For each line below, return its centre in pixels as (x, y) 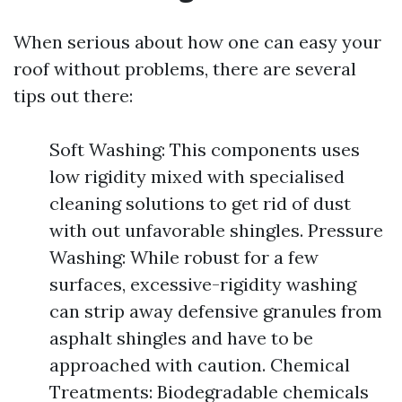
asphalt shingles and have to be (181, 338)
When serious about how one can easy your (197, 42)
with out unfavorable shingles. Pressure (216, 231)
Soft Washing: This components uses (205, 150)
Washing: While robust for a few (184, 258)
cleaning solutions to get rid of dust (200, 204)
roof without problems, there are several (185, 69)
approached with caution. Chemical (200, 365)
